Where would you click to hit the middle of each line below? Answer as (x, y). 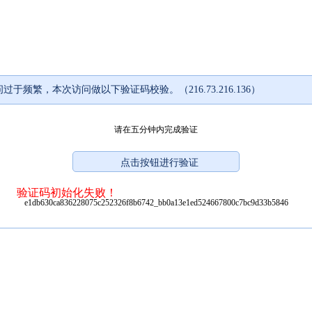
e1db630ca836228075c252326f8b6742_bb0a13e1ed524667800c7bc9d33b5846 (156, 202)
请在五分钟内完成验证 (156, 129)
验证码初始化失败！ (67, 192)
